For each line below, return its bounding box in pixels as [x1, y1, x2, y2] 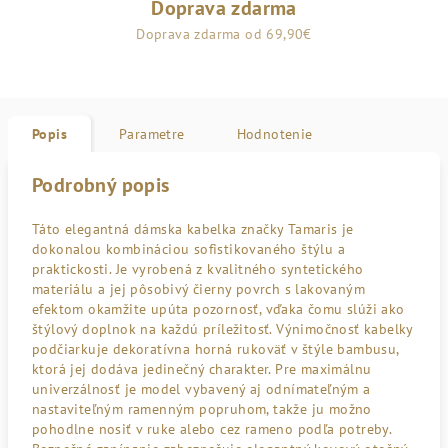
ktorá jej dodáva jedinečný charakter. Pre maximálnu [32, 360, 372, 378]
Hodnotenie [236, 125, 313, 143]
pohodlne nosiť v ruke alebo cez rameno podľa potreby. [32, 420, 392, 438]
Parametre [119, 125, 185, 143]
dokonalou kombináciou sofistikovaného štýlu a [32, 240, 345, 258]
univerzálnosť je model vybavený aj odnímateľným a [32, 380, 371, 398]
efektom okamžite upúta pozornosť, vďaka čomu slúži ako [32, 300, 405, 318]
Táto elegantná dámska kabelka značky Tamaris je [32, 220, 354, 238]
